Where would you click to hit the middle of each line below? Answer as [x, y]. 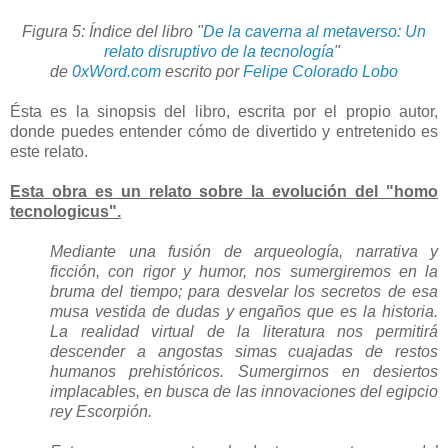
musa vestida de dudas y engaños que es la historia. [244, 312]
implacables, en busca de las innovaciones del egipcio [244, 392]
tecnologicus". [65, 212]
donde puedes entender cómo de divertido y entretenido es [224, 132]
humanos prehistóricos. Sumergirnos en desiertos [244, 372]
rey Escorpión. [101, 412]
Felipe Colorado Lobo [320, 72]
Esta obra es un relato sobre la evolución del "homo [224, 192]
